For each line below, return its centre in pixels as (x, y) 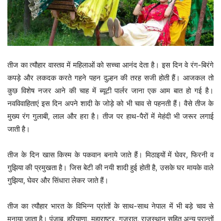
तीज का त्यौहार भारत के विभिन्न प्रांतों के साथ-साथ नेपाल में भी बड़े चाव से (110, 206)
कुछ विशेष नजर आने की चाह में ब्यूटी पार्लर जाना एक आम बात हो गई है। (110, 90)
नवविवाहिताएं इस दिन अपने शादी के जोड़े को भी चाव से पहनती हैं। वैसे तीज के (110, 103)
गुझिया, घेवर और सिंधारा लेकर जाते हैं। (58, 180)
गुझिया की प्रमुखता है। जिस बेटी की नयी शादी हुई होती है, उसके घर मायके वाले (110, 167)
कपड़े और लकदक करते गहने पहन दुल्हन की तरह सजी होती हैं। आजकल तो (110, 77)
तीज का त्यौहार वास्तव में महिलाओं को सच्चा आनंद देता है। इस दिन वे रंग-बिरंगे (110, 65)
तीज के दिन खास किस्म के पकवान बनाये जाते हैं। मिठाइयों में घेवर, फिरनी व (110, 154)
